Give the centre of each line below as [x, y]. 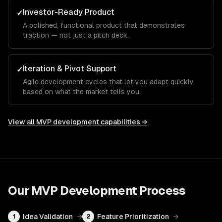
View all [22, 122]
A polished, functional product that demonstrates [104, 25]
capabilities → [123, 122]
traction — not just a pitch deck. [76, 35]
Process [161, 191]
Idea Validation [48, 217]
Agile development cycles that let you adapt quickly [108, 82]
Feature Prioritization [133, 217]
